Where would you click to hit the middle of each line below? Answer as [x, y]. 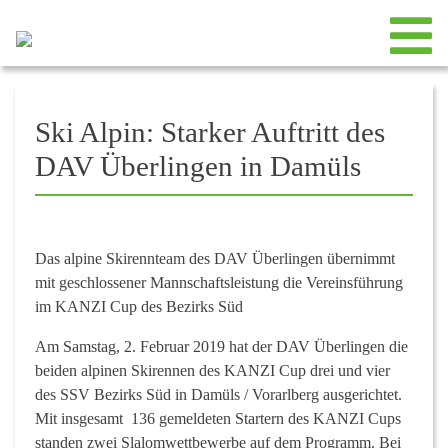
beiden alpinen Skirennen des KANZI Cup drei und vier [212, 370]
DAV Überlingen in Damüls [198, 165]
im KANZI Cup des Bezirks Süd [139, 306]
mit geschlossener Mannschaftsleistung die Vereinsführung [219, 282]
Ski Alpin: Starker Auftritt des [210, 131]
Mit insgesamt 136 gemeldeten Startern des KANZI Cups [218, 418]
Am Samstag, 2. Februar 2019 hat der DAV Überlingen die [221, 346]
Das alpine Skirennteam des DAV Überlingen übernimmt [215, 258]
